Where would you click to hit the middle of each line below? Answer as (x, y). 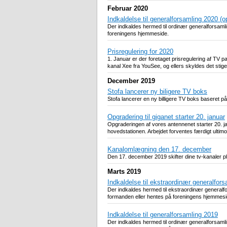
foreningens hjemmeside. (138, 34)
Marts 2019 (124, 172)
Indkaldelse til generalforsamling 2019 (163, 215)
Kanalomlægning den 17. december (159, 149)
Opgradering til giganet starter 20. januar (166, 117)
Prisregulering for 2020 (140, 52)
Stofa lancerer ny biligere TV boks (157, 92)
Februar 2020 (128, 9)
